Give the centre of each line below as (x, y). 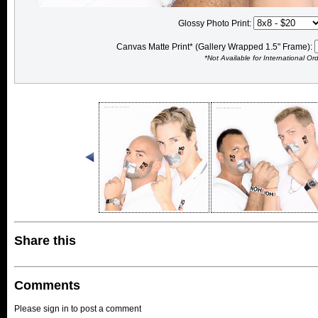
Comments (47, 285)
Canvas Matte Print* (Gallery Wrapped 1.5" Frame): (215, 47)
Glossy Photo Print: (215, 23)
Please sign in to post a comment (78, 308)
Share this (45, 240)
